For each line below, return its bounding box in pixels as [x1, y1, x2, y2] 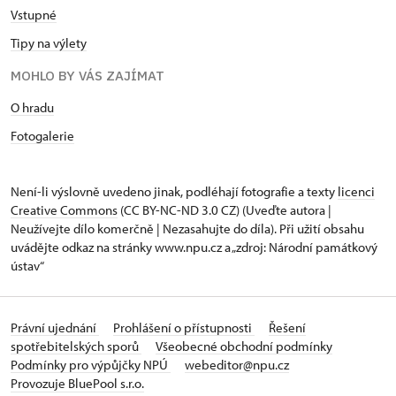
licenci [338, 183, 375, 200]
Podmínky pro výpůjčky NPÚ [11, 356, 171, 373]
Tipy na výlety [11, 34, 87, 51]
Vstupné [11, 6, 57, 23]
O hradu [11, 99, 54, 116]
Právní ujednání [11, 319, 99, 336]
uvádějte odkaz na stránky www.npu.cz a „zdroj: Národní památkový [11, 239, 377, 255]
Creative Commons [11, 202, 118, 218]
